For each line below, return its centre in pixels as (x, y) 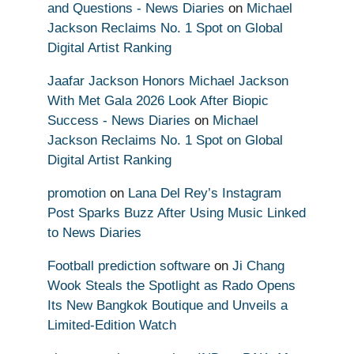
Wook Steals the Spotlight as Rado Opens (171, 285)
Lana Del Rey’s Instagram (205, 193)
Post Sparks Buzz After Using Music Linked (177, 213)
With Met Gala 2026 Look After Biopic (158, 100)
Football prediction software (129, 265)
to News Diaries (94, 232)
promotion (77, 193)
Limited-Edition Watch (112, 325)
